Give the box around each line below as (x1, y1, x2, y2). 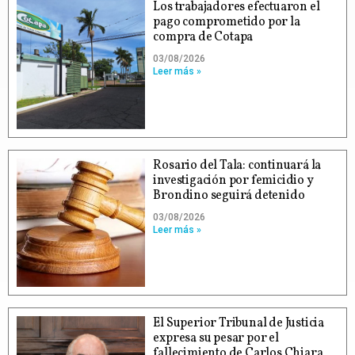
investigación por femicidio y (153, 171, 314, 189)
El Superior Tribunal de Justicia (153, 315, 324, 333)
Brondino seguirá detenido (153, 186, 305, 204)
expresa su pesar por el (153, 330, 279, 348)
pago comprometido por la (153, 13, 300, 32)
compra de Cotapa (153, 29, 254, 47)
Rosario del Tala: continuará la (153, 156, 322, 174)
